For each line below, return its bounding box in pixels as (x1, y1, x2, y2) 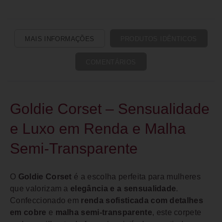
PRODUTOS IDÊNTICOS (120, 35, 197, 43)
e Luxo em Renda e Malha (10, 120, 186, 137)
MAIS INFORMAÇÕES (25, 35, 95, 43)
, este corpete (152, 208, 202, 217)
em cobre (10, 208, 47, 217)
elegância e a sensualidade (70, 184, 176, 193)
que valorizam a (10, 184, 71, 193)
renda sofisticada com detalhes (81, 196, 204, 205)
